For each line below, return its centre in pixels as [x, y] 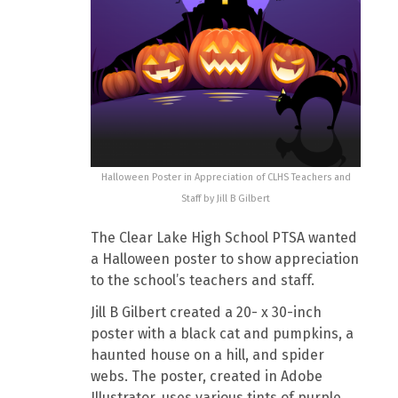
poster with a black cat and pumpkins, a [223, 333]
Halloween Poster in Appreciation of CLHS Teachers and [226, 177]
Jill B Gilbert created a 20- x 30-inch [207, 312]
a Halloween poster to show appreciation [225, 259]
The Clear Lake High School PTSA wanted [224, 237]
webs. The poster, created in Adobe [207, 376]
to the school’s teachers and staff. [205, 280]
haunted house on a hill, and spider [208, 354]
